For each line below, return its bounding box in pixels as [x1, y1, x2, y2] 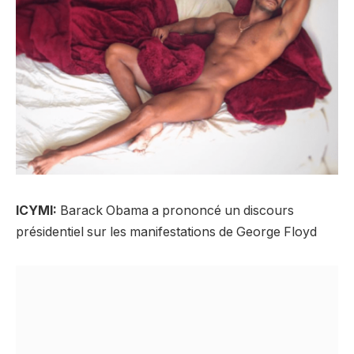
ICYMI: [16, 202, 57, 218]
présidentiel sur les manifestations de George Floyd [16, 224, 317, 239]
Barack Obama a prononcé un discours [57, 202, 294, 218]
